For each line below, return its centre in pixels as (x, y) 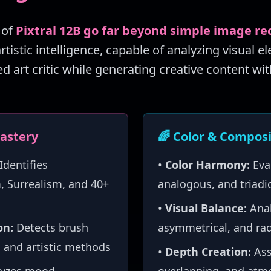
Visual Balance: (206, 208)
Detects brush (51, 227)
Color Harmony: (207, 165)
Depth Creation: (208, 252)
